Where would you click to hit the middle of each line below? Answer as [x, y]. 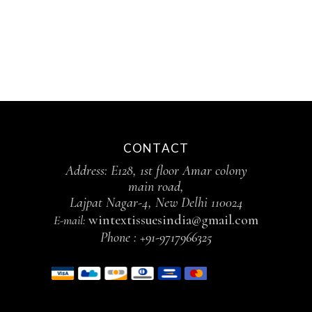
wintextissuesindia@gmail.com [173, 220]
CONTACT [156, 148]
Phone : [120, 238]
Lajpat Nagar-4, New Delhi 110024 [156, 203]
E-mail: [71, 220]
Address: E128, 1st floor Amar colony [156, 171]
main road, [156, 187]
